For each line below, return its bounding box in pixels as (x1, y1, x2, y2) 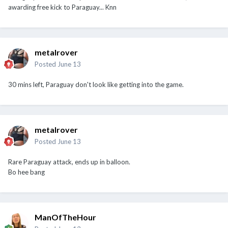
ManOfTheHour (35, 212, 96, 222)
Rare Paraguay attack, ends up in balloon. (8, 157, 130, 166)
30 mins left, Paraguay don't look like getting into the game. (8, 80, 184, 89)
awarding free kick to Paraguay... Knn (8, 3, 117, 11)
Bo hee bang (8, 167, 45, 176)
